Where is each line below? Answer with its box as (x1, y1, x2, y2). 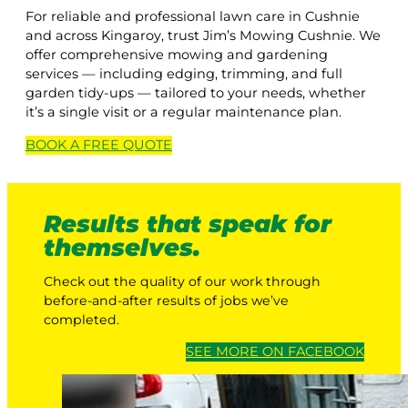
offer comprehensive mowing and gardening (25, 46, 328, 64)
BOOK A (25, 136, 83, 153)
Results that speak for (44, 209, 331, 239)
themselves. (44, 232, 200, 262)
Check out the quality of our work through (44, 272, 321, 290)
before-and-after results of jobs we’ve (44, 291, 289, 309)
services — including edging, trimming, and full (25, 66, 342, 83)
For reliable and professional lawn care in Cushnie (25, 8, 360, 25)
